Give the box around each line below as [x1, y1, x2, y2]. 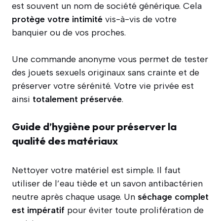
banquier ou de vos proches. [12, 27, 126, 38]
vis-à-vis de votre [103, 14, 177, 25]
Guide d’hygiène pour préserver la [12, 120, 177, 133]
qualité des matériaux [12, 134, 118, 147]
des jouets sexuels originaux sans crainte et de [12, 67, 199, 78]
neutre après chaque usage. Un [12, 191, 138, 203]
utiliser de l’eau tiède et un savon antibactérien [12, 178, 203, 189]
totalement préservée [33, 94, 122, 105]
